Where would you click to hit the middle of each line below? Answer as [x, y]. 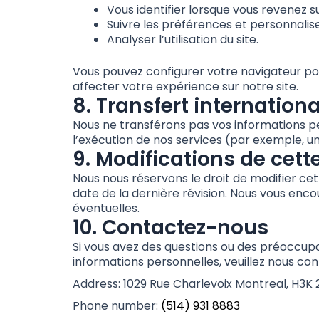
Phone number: [117, 306]
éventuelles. [106, 209]
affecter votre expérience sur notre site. [185, 87]
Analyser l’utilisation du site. [183, 40]
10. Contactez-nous [171, 228]
